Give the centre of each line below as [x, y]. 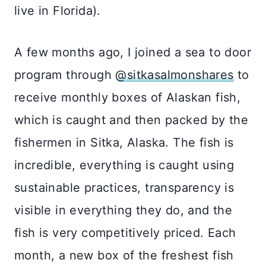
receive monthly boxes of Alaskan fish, [128, 97]
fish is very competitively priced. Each [125, 232]
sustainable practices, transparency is [124, 187]
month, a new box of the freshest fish [124, 255]
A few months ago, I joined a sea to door [133, 52]
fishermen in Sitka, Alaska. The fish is [124, 142]
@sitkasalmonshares [175, 75]
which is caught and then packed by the [132, 120]
